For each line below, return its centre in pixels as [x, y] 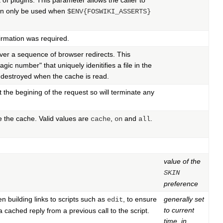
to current [179, 210]
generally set [184, 199]
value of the [182, 162]
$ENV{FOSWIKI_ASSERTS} [109, 12]
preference [181, 184]
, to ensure [140, 199]
